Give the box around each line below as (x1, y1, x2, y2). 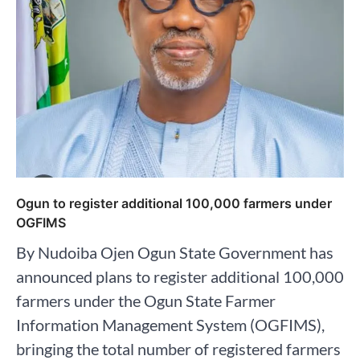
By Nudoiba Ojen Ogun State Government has (16, 242, 333, 262)
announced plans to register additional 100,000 (16, 266, 344, 286)
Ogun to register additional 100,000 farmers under (16, 194, 332, 211)
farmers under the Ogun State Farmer (16, 290, 276, 310)
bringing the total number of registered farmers (16, 338, 341, 358)
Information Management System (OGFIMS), (16, 314, 325, 334)
